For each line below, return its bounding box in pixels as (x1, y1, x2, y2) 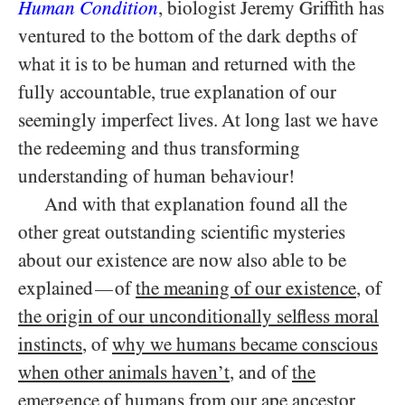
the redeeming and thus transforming (18, 137, 300, 159)
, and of (230, 362, 292, 383)
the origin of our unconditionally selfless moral (18, 306, 379, 327)
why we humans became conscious (112, 334, 378, 355)
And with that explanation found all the (44, 193, 347, 215)
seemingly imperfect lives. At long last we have (18, 109, 378, 131)
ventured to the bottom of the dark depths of (18, 25, 357, 47)
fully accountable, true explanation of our (18, 81, 336, 103)
